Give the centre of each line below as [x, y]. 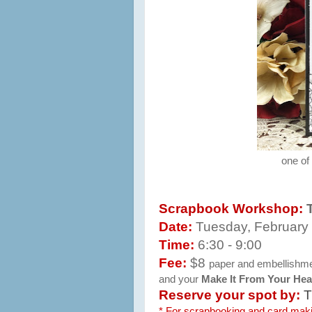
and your [180, 279]
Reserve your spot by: [229, 295]
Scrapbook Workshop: [233, 208]
